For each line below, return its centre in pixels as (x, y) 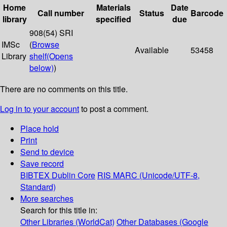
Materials (113, 8)
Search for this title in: (59, 210)
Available (152, 50)
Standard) (38, 187)
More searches (47, 199)
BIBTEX (35, 175)
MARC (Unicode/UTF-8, (156, 175)
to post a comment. (114, 109)
